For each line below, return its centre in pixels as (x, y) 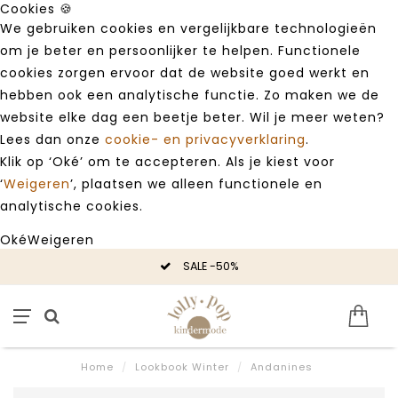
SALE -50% (209, 266)
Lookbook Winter (182, 367)
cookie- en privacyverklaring (205, 139)
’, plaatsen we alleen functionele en (196, 184)
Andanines (282, 367)
